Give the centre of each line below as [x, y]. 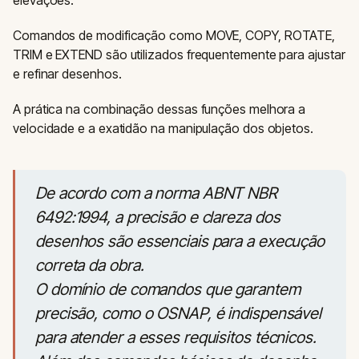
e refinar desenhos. [67, 74]
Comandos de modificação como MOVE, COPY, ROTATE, [174, 35]
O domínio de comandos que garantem [168, 289]
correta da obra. [90, 265]
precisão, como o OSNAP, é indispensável [179, 313]
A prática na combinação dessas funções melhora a [159, 109]
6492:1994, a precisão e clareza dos [158, 217]
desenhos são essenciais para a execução [180, 241]
